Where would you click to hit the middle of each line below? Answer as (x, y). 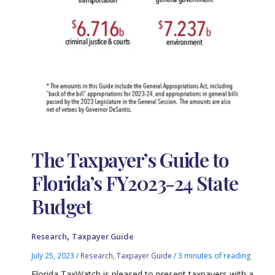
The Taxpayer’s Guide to (130, 160)
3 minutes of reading (215, 255)
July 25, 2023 (54, 255)
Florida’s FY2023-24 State (135, 183)
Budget (62, 206)
